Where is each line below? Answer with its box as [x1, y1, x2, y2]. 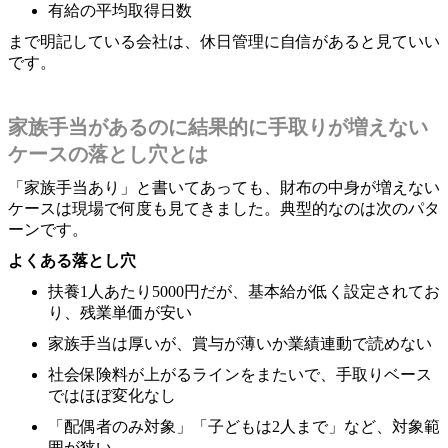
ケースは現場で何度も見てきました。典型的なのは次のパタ [8, 199, 440, 217]
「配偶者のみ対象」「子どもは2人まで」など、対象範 [48, 417, 440, 435]
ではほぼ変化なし [48, 386, 176, 404]
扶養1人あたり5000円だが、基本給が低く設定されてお [48, 282, 440, 300]
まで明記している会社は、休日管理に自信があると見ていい [8, 32, 440, 50]
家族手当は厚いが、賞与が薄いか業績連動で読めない [48, 334, 432, 352]
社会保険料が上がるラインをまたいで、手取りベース [48, 365, 432, 383]
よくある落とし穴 [8, 251, 136, 269]
